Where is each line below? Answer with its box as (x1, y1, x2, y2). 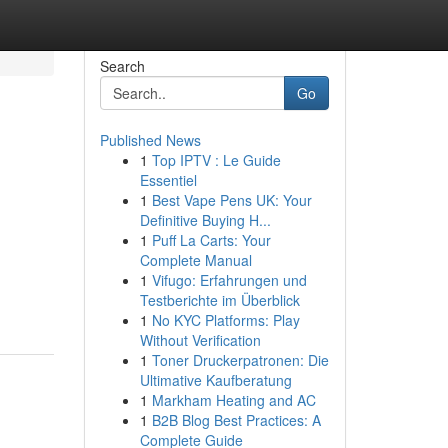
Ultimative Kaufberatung (139, 370, 292, 390)
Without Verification (139, 330, 261, 350)
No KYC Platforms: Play (151, 310, 300, 330)
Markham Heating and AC (151, 390, 316, 410)
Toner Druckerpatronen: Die (151, 350, 329, 370)
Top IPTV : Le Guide (151, 150, 281, 170)
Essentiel (139, 170, 197, 190)
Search (99, 56, 145, 76)
